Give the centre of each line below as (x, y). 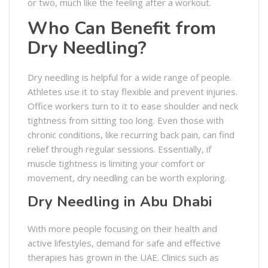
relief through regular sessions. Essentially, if (119, 149)
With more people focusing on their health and (122, 228)
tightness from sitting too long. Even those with (126, 120)
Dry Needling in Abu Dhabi (120, 201)
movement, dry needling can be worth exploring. (127, 177)
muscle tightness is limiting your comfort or (116, 163)
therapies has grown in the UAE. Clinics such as (123, 257)
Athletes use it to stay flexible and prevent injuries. (133, 91)
